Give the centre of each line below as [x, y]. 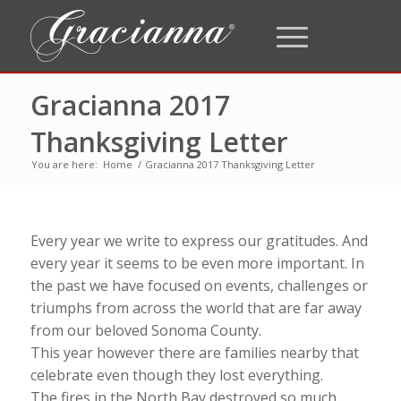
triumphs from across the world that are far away [196, 308]
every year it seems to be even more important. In [197, 263]
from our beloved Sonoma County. [145, 330]
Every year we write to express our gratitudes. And [199, 241]
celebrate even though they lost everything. [176, 375]
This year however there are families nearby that [194, 353]
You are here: [64, 164]
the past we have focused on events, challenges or [199, 286]
